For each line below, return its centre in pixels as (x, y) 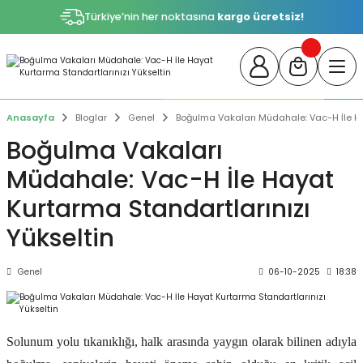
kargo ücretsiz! (260, 17)
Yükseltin (60, 238)
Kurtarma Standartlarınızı (158, 209)
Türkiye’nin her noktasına (150, 17)
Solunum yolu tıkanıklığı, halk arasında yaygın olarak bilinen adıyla (181, 341)
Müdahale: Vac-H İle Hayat (170, 180)
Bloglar (91, 117)
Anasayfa (30, 117)
